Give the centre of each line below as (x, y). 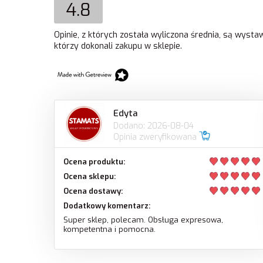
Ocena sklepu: (90, 177)
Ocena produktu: (94, 162)
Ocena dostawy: (93, 191)
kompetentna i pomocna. (109, 230)
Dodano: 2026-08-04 (154, 126)
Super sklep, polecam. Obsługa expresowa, (143, 220)
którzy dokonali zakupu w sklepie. (118, 46)
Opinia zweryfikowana (156, 137)
